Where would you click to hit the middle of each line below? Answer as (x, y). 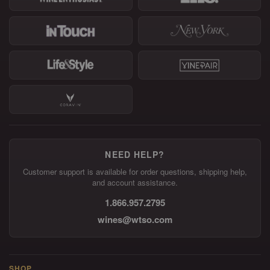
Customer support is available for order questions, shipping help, (135, 171)
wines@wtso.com (135, 219)
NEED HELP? (135, 154)
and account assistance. (135, 182)
